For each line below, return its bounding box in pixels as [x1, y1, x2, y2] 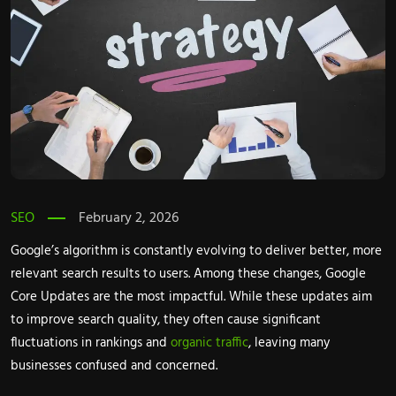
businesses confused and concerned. [11, 354, 217, 377]
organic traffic [171, 331, 248, 354]
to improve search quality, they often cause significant [11, 308, 321, 331]
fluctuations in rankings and [11, 331, 171, 354]
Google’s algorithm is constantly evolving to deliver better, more [11, 240, 382, 262]
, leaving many [248, 331, 330, 354]
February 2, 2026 [79, 206, 179, 230]
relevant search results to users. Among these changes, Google [11, 263, 366, 285]
